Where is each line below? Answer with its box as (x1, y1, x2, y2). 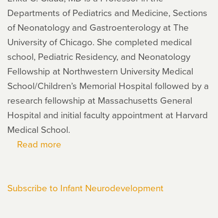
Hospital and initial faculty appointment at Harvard (7, 108, 208, 121)
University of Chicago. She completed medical (7, 35, 192, 48)
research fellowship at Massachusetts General (7, 93, 192, 107)
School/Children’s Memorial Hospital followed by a (7, 79, 209, 92)
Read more (17, 137, 61, 150)
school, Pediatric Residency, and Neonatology (7, 50, 190, 63)
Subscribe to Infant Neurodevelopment (7, 181, 163, 194)
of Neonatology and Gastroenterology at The (7, 20, 189, 34)
